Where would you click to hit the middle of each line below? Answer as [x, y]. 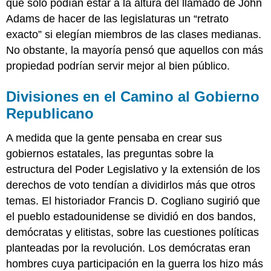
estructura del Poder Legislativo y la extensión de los [133, 169]
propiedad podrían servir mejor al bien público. [118, 66]
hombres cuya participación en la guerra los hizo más [135, 263]
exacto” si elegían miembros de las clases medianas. [134, 34]
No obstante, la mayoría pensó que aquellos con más [135, 50]
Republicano [50, 113]
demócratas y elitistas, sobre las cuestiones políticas [133, 232]
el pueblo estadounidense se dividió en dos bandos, [131, 216]
